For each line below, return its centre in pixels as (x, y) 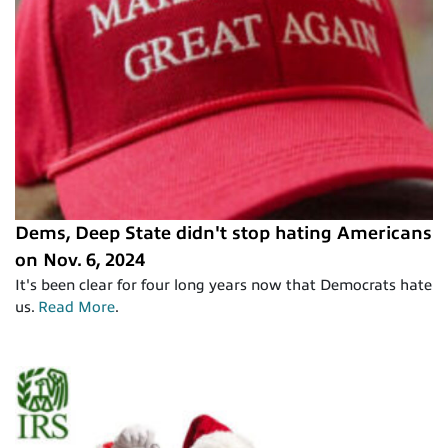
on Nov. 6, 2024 (80, 259)
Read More (76, 306)
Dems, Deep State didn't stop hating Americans (223, 232)
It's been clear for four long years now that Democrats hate (223, 284)
